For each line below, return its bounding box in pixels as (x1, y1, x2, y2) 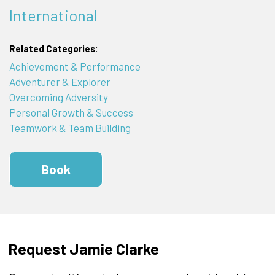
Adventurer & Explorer (9, 76, 110, 88)
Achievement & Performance (9, 60, 141, 73)
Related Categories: (9, 42, 98, 54)
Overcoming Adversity (9, 91, 108, 104)
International (9, 6, 98, 25)
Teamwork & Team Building (9, 122, 131, 134)
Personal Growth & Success (9, 106, 133, 119)
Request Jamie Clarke (7, 239, 159, 258)
